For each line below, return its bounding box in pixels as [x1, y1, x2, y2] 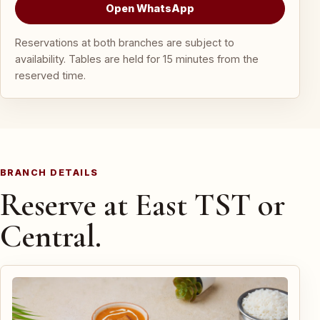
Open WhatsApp [106, 1, 194, 14]
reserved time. [15, 69, 86, 81]
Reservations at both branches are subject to [15, 36, 234, 49]
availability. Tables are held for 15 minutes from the [15, 52, 259, 65]
